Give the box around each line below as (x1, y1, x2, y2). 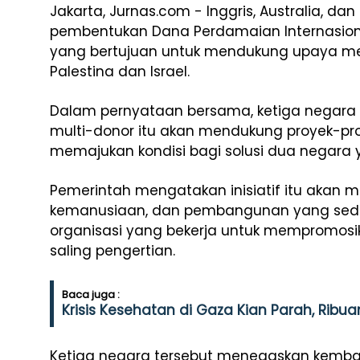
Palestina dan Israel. (50, 62, 190, 81)
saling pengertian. (50, 241, 175, 260)
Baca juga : (62, 287, 120, 302)
